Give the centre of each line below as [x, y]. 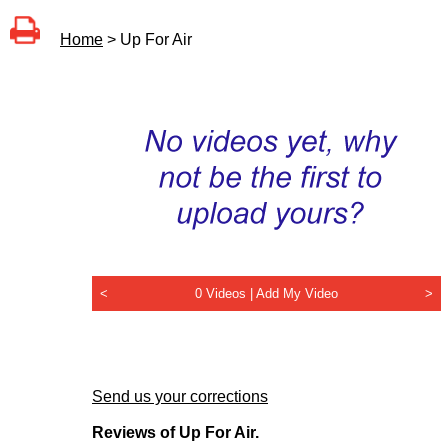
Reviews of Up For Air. [175, 433]
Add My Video [297, 294]
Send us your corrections [180, 397]
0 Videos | [225, 294]
